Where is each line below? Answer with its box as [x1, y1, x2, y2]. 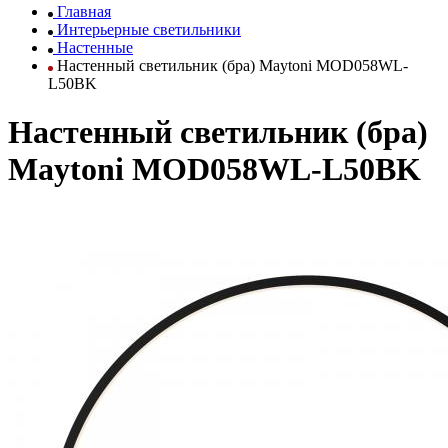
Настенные [57, 39, 133, 56]
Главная [57, 3, 111, 20]
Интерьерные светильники [57, 21, 241, 38]
